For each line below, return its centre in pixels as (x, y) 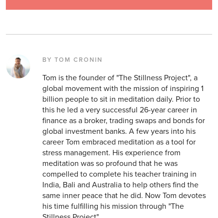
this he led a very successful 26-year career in (119, 110)
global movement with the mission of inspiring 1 (123, 89)
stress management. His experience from (111, 153)
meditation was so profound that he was (110, 164)
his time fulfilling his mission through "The (113, 207)
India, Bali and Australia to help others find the (120, 185)
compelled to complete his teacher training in (119, 174)
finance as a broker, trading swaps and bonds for (123, 121)
